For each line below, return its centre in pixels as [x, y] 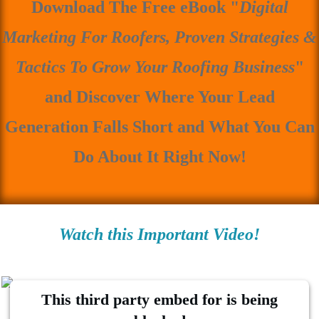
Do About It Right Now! [159, 156]
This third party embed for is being [159, 299]
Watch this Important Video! [159, 234]
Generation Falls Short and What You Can [159, 126]
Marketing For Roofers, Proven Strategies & [159, 37]
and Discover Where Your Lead [159, 96]
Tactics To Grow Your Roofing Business [155, 67]
